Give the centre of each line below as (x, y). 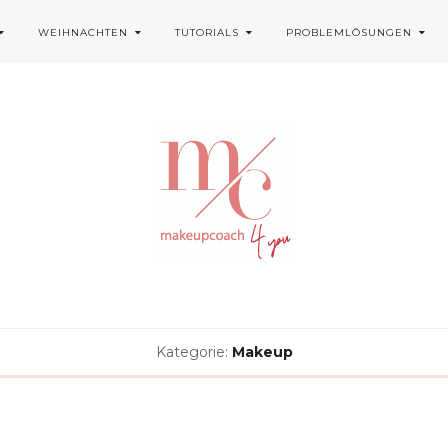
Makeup (262, 352)
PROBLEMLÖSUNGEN (349, 32)
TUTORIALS (207, 32)
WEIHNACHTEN (83, 32)
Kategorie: (191, 352)
